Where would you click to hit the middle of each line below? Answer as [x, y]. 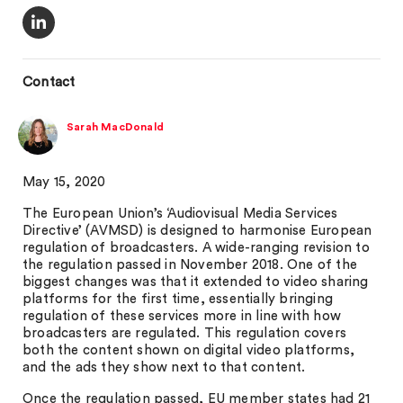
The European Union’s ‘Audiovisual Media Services [180, 214]
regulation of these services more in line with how [182, 316]
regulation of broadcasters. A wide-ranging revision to [196, 248]
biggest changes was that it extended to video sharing [196, 282]
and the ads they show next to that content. [164, 367]
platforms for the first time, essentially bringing [178, 299]
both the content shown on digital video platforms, [189, 350]
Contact [49, 82]
